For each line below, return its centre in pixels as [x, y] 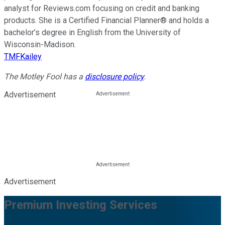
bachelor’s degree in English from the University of [92, 33]
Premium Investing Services [81, 205]
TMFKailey [23, 57]
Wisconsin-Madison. [40, 45]
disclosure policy [114, 77]
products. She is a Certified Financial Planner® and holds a [106, 21]
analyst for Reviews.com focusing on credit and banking [102, 9]
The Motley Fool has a [44, 77]
